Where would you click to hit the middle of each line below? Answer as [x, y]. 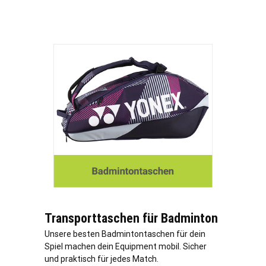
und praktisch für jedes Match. [102, 259]
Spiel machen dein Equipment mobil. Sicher [126, 247]
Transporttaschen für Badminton [131, 218]
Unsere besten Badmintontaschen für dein [125, 234]
